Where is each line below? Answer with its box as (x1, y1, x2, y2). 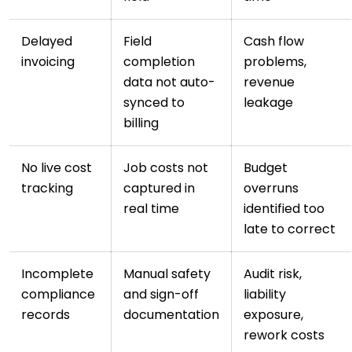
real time (123, 200, 179, 218)
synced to (123, 93, 185, 112)
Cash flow (244, 32, 304, 51)
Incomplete (21, 265, 93, 284)
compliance (21, 285, 95, 304)
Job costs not (123, 159, 208, 178)
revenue (244, 73, 295, 92)
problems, (244, 53, 306, 71)
